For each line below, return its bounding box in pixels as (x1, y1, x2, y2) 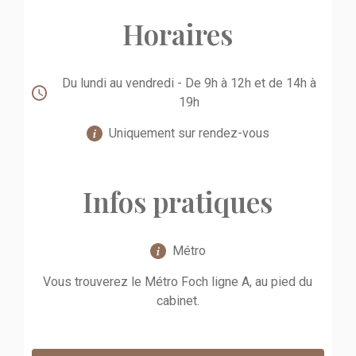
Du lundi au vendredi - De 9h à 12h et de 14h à (61, 75, 316, 91)
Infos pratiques (83, 183, 273, 221)
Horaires (122, 15, 234, 53)
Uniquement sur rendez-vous (108, 126, 269, 141)
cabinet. (156, 293, 199, 309)
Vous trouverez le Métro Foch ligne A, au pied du (43, 274, 313, 290)
